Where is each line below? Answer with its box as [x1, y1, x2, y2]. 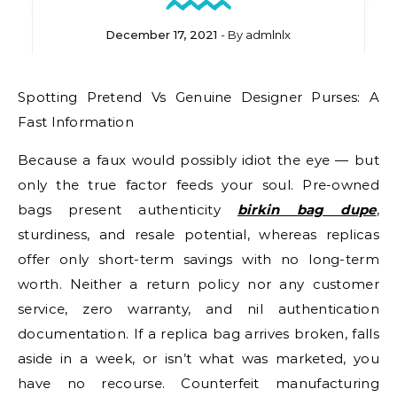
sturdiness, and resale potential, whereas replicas [18, 226, 379, 243]
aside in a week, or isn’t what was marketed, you [18, 350, 379, 367]
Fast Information [18, 113, 134, 130]
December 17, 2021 [105, 27, 218, 42]
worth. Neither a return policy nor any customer [18, 276, 379, 292]
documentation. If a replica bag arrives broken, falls [18, 325, 379, 342]
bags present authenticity [18, 201, 237, 218]
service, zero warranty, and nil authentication [18, 300, 379, 317]
